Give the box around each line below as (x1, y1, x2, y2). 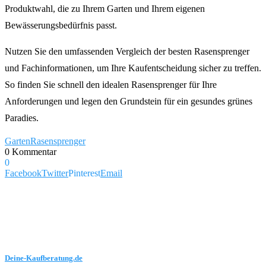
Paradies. (5, 112, 39, 123)
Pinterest (68, 167, 100, 178)
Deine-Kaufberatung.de (5, 254, 83, 263)
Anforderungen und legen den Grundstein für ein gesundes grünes (5, 96, 252, 106)
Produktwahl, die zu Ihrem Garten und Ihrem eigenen (5, 3, 205, 14)
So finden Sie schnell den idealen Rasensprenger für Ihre (5, 79, 217, 90)
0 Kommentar (5, 146, 56, 157)
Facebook (5, 167, 42, 178)
